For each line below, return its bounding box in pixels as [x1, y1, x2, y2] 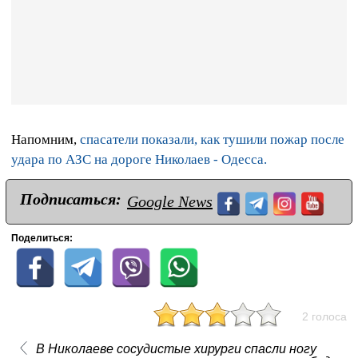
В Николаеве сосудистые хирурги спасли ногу [35, 341, 316, 356]
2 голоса [302, 309, 347, 323]
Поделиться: [11, 232, 73, 244]
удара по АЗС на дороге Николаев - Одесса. [11, 151, 267, 167]
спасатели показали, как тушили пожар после [80, 131, 344, 147]
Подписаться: [20, 189, 121, 208]
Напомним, [11, 131, 80, 147]
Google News [127, 192, 213, 210]
